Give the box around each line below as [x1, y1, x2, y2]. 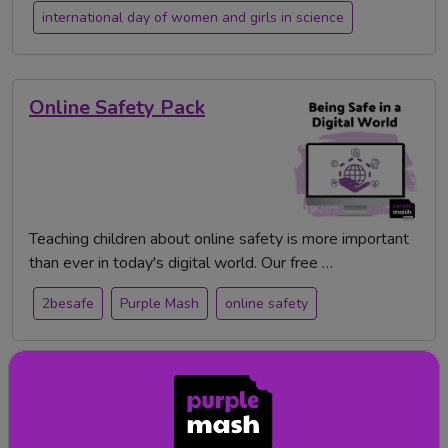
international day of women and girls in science [42, 8, 344, 28]
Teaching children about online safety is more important [29, 228, 409, 251]
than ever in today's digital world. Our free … [29, 252, 333, 275]
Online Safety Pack [29, 94, 205, 122]
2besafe [42, 294, 94, 314]
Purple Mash [120, 294, 199, 314]
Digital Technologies [29, 380, 221, 408]
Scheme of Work [29, 404, 181, 432]
